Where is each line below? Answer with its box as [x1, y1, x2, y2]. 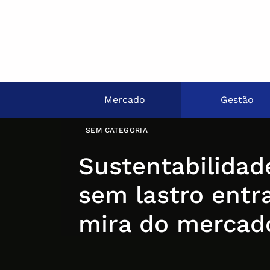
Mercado [104, 94, 145, 105]
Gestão [220, 94, 254, 105]
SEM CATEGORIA [86, 126, 148, 134]
